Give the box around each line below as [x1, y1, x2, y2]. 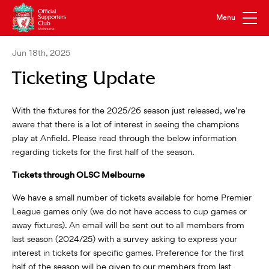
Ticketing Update [12, 71, 156, 90]
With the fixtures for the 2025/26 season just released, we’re [12, 107, 246, 115]
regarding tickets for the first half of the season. [12, 148, 195, 157]
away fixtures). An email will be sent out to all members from [12, 222, 244, 230]
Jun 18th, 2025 [12, 49, 70, 58]
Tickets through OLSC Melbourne [12, 171, 145, 180]
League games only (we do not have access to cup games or [12, 208, 247, 216]
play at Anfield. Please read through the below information [12, 134, 237, 143]
